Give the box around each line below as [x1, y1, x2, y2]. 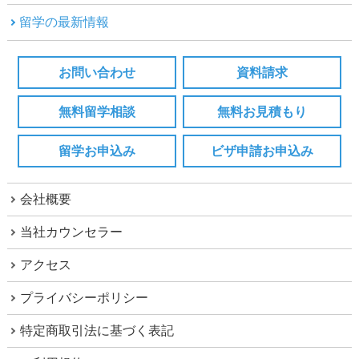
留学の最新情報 [18, 15, 109, 30]
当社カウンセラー [19, 225, 123, 240]
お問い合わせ [58, 66, 136, 80]
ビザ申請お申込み [210, 144, 313, 159]
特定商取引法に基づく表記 [19, 324, 174, 338]
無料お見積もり [216, 105, 307, 119]
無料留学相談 [58, 105, 136, 119]
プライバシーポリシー [19, 291, 148, 305]
